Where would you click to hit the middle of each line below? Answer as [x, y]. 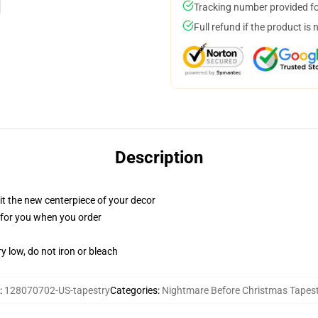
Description [159, 158]
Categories [133, 290]
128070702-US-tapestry [57, 290]
